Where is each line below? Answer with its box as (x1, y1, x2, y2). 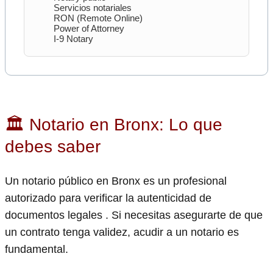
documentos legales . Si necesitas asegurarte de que (5, 208, 263, 221)
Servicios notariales (54, 2, 132, 13)
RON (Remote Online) (54, 13, 143, 24)
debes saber (5, 137, 101, 157)
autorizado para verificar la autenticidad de (5, 191, 211, 204)
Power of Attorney (54, 23, 124, 34)
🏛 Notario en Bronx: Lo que (5, 115, 222, 135)
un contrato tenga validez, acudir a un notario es (5, 225, 239, 238)
